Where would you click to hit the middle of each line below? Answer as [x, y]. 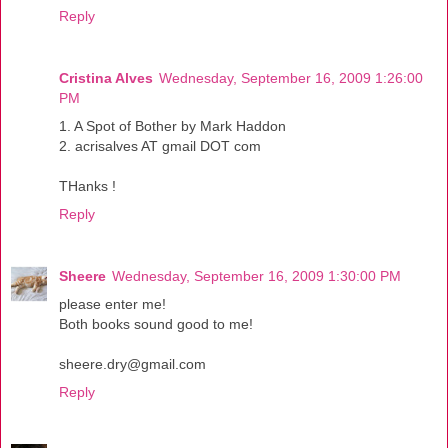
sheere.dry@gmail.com [132, 363]
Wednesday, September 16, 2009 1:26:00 [291, 77]
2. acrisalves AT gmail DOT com [160, 145]
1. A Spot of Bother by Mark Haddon [172, 125]
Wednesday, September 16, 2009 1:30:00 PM [256, 275]
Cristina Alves [106, 77]
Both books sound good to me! [156, 323]
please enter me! [112, 303]
